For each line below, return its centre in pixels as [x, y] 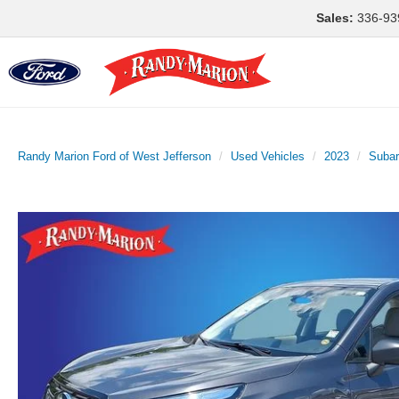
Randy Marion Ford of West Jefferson [114, 156]
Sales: [335, 18]
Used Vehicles [268, 156]
